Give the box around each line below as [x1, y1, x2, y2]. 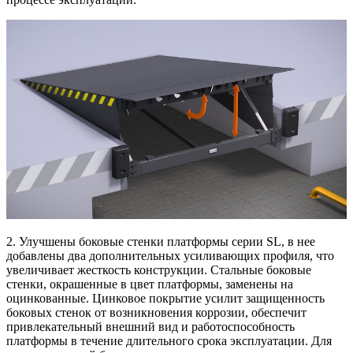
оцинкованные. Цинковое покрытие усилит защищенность [6, 292, 325, 306]
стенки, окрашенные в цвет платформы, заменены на [6, 277, 293, 292]
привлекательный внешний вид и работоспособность [6, 320, 295, 334]
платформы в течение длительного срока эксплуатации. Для [6, 334, 332, 348]
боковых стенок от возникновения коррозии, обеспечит [6, 306, 307, 320]
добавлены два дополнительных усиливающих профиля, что [6, 249, 334, 263]
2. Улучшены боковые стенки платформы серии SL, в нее [6, 235, 315, 249]
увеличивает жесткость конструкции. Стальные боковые [6, 263, 311, 277]
